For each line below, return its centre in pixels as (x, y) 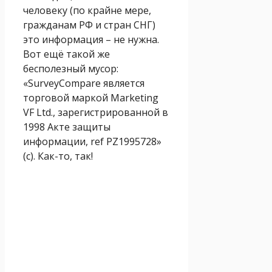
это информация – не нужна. (91, 39)
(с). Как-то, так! (58, 156)
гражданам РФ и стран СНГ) (89, 25)
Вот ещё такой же (66, 54)
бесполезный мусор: (71, 68)
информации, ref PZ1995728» (92, 141)
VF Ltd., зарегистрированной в (96, 112)
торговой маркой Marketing (91, 97)
